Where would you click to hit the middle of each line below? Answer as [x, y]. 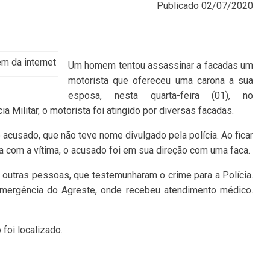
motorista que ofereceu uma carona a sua [161, 80]
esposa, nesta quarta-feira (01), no [161, 96]
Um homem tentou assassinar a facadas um [161, 65]
